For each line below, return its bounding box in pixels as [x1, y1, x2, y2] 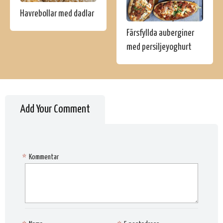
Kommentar [29, 153, 59, 161]
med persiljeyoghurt [126, 42, 192, 52]
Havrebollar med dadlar [20, 9, 94, 19]
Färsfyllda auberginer [126, 28, 194, 38]
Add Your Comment [20, 103, 90, 115]
